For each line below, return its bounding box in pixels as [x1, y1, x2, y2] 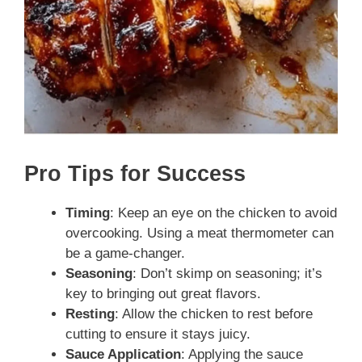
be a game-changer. [65, 246, 185, 262]
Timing [65, 205, 110, 221]
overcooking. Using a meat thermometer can [65, 225, 334, 242]
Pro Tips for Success [24, 162, 246, 187]
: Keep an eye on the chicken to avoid [110, 205, 337, 221]
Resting [65, 306, 115, 322]
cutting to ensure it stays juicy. [65, 326, 250, 343]
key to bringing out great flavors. [65, 286, 261, 302]
